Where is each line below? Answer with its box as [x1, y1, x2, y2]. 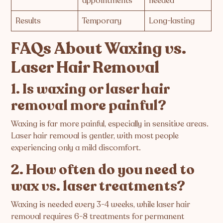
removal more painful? [11, 96, 167, 115]
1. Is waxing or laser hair [11, 79, 170, 99]
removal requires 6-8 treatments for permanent [11, 211, 185, 222]
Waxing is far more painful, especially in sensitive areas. [11, 118, 209, 129]
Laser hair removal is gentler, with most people [11, 130, 179, 141]
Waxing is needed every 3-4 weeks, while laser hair [11, 199, 191, 210]
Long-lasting [149, 15, 195, 26]
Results [15, 15, 41, 26]
